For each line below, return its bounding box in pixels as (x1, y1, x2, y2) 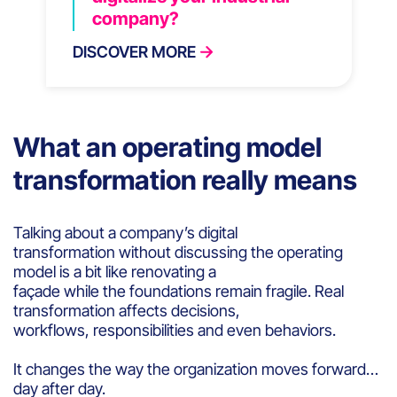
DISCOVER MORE (72, 42, 196, 61)
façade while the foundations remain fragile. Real (13, 281, 344, 300)
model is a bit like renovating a (13, 261, 216, 281)
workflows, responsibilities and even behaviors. (13, 320, 336, 339)
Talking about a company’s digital (13, 222, 237, 242)
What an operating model (13, 130, 322, 163)
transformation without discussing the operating (13, 242, 343, 261)
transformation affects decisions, (13, 300, 240, 320)
